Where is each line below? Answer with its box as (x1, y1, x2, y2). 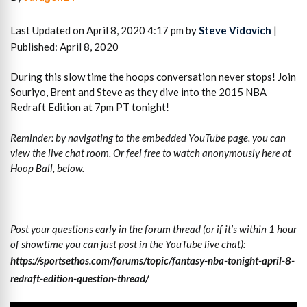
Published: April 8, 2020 (10, 40, 119, 53)
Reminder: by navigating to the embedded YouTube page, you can (10, 131, 286, 144)
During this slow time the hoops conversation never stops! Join (10, 71, 296, 84)
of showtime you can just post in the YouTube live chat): (10, 237, 245, 250)
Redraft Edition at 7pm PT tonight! (10, 101, 169, 114)
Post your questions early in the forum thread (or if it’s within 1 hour (10, 222, 297, 235)
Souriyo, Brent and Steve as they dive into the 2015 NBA (10, 86, 267, 99)
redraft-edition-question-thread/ (10, 271, 149, 284)
